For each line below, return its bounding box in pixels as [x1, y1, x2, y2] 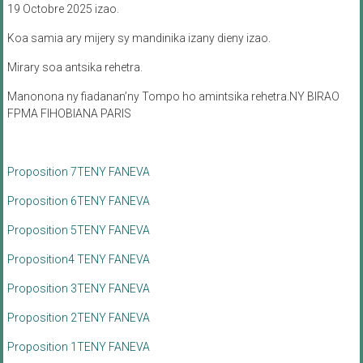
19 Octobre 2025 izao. [6, 2, 119, 15]
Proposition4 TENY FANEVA [6, 252, 150, 266]
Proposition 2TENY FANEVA [6, 310, 150, 324]
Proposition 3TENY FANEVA [6, 281, 150, 295]
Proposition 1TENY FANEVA [6, 340, 150, 353]
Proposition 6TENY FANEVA [6, 194, 150, 207]
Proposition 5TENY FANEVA [6, 223, 150, 237]
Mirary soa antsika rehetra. [6, 60, 143, 74]
